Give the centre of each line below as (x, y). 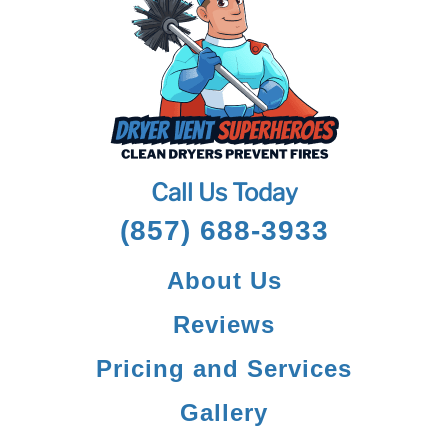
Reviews (224, 324)
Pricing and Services (224, 368)
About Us (224, 280)
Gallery (224, 412)
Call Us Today (224, 192)
